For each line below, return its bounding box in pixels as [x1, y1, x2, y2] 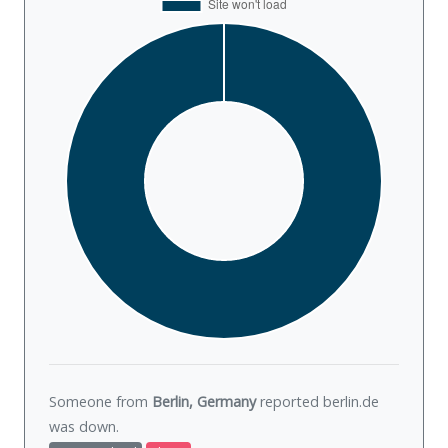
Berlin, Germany [152, 392, 256, 412]
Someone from [49, 392, 152, 412]
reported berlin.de [256, 392, 379, 412]
